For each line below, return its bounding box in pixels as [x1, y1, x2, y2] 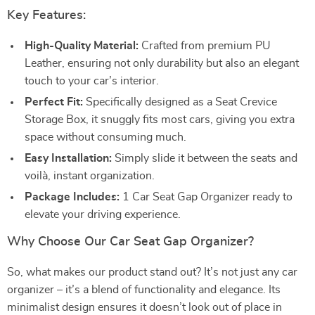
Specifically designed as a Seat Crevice [83, 96, 277, 108]
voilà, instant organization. [25, 170, 155, 181]
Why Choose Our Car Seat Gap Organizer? [7, 236, 254, 248]
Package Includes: [25, 191, 120, 202]
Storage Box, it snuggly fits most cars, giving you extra [25, 114, 295, 125]
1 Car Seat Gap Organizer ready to [120, 191, 292, 202]
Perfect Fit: [25, 96, 83, 108]
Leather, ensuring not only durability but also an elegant [25, 58, 299, 69]
